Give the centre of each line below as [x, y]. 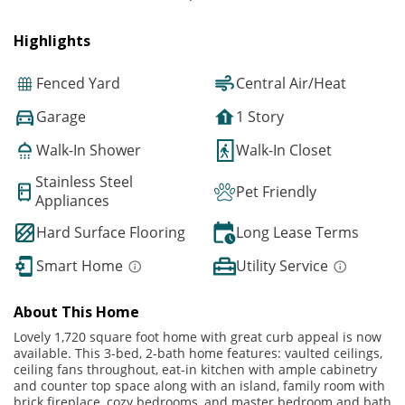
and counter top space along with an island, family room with [199, 386]
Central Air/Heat [291, 84]
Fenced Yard [78, 84]
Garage [61, 117]
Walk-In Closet [284, 151]
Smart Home [80, 266]
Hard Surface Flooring [111, 233]
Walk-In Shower [89, 151]
